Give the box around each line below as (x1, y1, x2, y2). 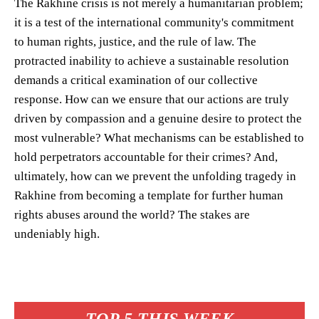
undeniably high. (14, 226, 100, 241)
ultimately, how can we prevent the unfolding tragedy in (14, 169, 296, 183)
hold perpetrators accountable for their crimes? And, (14, 150, 278, 164)
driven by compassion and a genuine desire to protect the (14, 111, 302, 125)
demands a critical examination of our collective (14, 73, 258, 87)
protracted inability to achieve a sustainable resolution (14, 53, 289, 68)
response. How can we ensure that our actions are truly (14, 92, 289, 106)
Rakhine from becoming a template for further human (14, 188, 283, 202)
